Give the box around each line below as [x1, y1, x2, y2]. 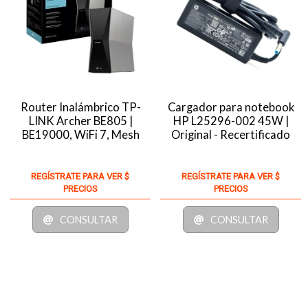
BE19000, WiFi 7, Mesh [21, 127, 140, 142]
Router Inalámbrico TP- [20, 100, 141, 114]
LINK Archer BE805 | [28, 113, 133, 128]
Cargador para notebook [167, 100, 294, 114]
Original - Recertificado [171, 127, 291, 142]
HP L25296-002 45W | [173, 113, 289, 128]
